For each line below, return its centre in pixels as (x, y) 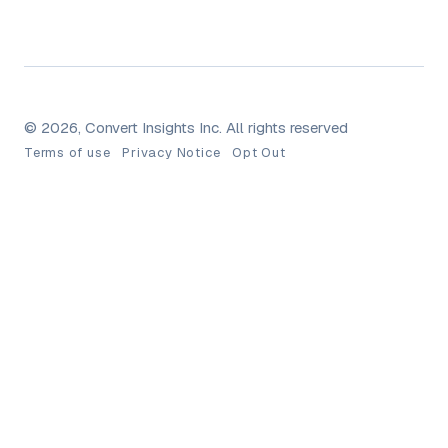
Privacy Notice (171, 153)
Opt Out (259, 153)
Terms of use (67, 153)
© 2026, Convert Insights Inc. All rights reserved (186, 128)
